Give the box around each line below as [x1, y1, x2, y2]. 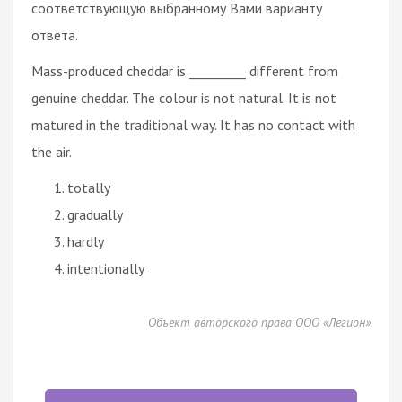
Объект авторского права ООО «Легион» [148, 313, 371, 330]
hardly [67, 232, 104, 250]
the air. [31, 142, 72, 161]
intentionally [67, 258, 144, 277]
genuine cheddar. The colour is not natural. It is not [31, 88, 336, 107]
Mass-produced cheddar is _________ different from [31, 61, 338, 80]
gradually [67, 205, 123, 223]
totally [67, 178, 110, 197]
